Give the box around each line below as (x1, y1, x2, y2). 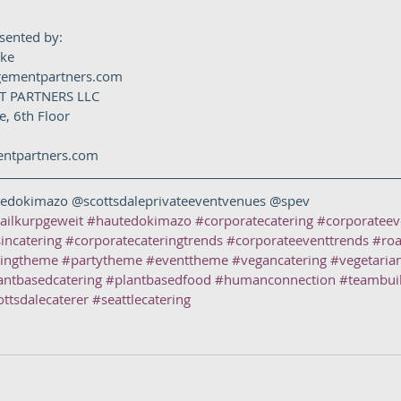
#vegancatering (232, 251, 327, 269)
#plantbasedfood (106, 270, 211, 288)
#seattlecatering (92, 290, 191, 308)
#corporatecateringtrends (65, 231, 223, 249)
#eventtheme (146, 251, 228, 269)
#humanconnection (215, 270, 336, 288)
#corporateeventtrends (226, 231, 369, 249)
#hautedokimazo (87, 211, 192, 229)
